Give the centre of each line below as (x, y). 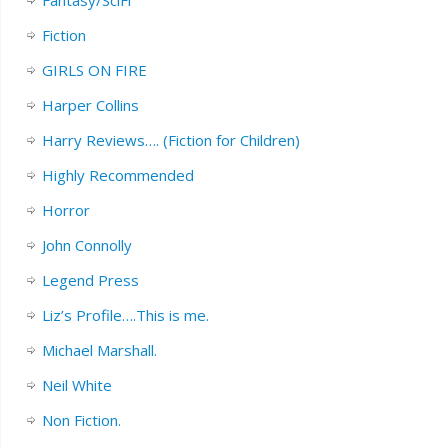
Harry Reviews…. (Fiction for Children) (170, 139)
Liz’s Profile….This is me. (125, 314)
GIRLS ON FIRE (94, 69)
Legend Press (90, 279)
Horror (65, 209)
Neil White (76, 384)
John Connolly (86, 244)
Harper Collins (90, 104)
